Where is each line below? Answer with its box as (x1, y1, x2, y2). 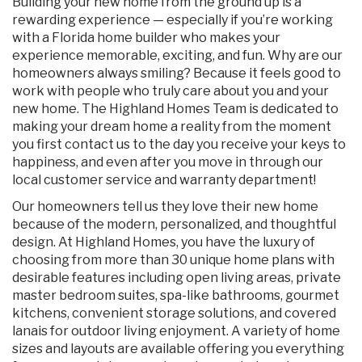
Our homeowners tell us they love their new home (12, 199, 318, 214)
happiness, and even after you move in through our (12, 154, 323, 170)
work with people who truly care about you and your (12, 83, 329, 99)
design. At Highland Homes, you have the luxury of (12, 234, 315, 250)
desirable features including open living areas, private (12, 270, 341, 285)
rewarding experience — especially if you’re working (12, 12, 333, 27)
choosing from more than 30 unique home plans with (12, 252, 335, 267)
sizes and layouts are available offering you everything (12, 341, 344, 356)
